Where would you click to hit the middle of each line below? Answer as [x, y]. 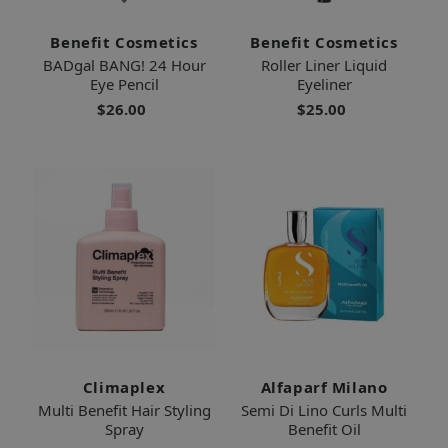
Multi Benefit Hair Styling [124, 409]
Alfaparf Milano [324, 386]
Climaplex [124, 386]
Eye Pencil [124, 83]
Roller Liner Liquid [324, 64]
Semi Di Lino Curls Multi [324, 409]
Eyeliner [324, 83]
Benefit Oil [324, 428]
